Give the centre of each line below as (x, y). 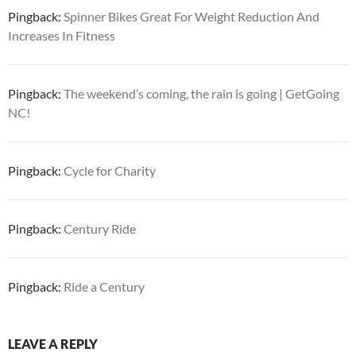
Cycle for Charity (110, 170)
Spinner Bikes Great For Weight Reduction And (192, 16)
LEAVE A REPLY (53, 344)
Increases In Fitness (62, 35)
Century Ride (100, 228)
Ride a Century (104, 286)
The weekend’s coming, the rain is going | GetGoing (201, 93)
